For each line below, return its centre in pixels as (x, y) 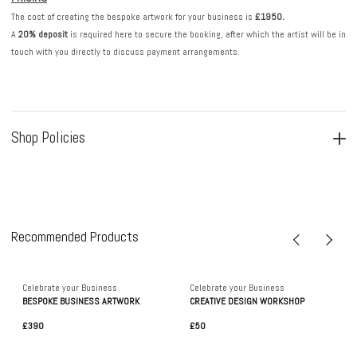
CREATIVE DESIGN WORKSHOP (247, 302)
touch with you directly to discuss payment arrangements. (127, 51)
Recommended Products (75, 237)
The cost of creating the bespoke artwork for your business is (133, 16)
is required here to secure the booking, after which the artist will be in (207, 34)
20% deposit (43, 34)
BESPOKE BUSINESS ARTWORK (81, 302)
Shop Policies (48, 137)
